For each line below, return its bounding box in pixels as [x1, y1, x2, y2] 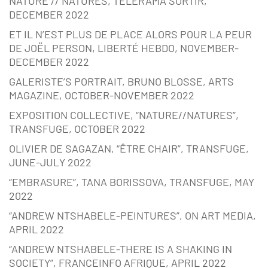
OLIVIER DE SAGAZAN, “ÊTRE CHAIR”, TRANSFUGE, [9, 142, 249, 156]
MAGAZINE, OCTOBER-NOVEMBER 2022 [9, 89, 194, 102]
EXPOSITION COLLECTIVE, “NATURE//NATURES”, [9, 108, 239, 122]
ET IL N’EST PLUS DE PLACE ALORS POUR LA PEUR [9, 28, 252, 41]
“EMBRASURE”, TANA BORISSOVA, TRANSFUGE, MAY [9, 175, 254, 189]
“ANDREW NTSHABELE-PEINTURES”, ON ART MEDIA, [9, 209, 256, 223]
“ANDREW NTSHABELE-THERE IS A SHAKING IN [9, 242, 232, 256]
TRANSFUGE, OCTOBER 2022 [9, 122, 145, 136]
